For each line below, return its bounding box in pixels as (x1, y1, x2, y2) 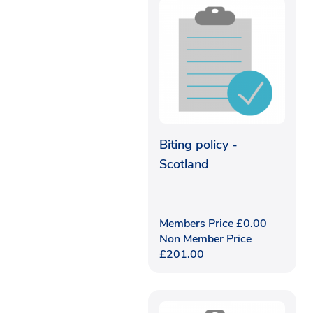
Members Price (159, 215, 236, 231)
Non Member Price (159, 231, 252, 247)
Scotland (159, 155, 209, 173)
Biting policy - (159, 136, 238, 153)
